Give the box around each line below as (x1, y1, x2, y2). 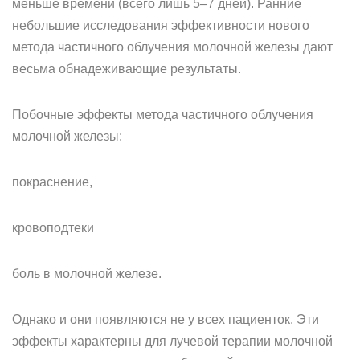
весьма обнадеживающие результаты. (12, 62, 241, 76)
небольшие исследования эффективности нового (12, 18, 309, 32)
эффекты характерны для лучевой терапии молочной (12, 334, 333, 348)
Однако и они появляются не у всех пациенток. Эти (12, 313, 319, 326)
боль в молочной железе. (12, 267, 162, 280)
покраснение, (12, 175, 92, 189)
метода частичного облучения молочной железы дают (12, 40, 333, 54)
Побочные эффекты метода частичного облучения (12, 108, 313, 121)
